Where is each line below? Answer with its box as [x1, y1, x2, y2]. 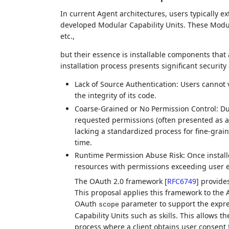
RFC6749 [167, 176, 196, 186]
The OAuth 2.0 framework [74, 176, 165, 186]
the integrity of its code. [74, 90, 156, 100]
